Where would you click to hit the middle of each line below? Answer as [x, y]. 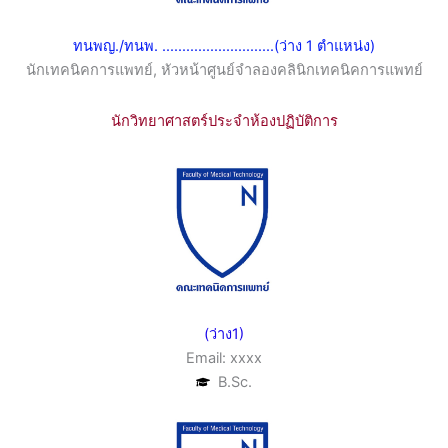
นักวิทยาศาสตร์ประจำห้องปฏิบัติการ [224, 121]
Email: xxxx [224, 357]
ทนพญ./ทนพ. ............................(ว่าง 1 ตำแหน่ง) [224, 46]
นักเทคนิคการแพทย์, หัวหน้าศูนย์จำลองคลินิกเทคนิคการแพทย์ [224, 70]
